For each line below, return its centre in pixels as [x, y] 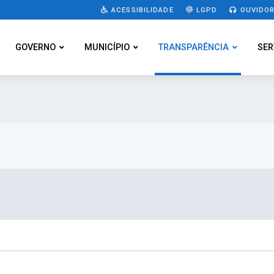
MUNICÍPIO [107, 47]
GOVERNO [35, 47]
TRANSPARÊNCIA [194, 47]
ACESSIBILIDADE [141, 9]
